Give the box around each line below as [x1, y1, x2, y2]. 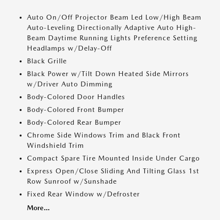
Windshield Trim [27, 141, 84, 149]
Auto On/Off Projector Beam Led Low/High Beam [27, 13, 201, 21]
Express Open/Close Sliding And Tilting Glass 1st [27, 167, 199, 175]
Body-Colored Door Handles [27, 93, 125, 101]
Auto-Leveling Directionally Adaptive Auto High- [27, 24, 196, 31]
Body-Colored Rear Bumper [27, 118, 121, 126]
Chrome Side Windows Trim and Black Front [27, 131, 181, 139]
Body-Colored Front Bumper [27, 106, 124, 113]
